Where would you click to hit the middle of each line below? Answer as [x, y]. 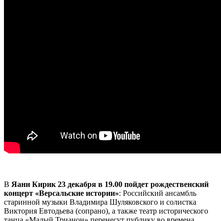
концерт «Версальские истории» [61, 193]
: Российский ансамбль [158, 193]
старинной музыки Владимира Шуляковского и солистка [100, 202]
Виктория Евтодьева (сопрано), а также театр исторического [106, 211]
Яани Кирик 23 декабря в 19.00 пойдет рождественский [109, 184]
